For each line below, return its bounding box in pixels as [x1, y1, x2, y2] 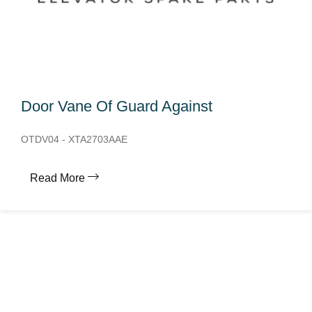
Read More [30, 172, 85, 184]
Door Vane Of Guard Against [21, 97, 212, 115]
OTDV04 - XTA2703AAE [21, 134, 127, 145]
